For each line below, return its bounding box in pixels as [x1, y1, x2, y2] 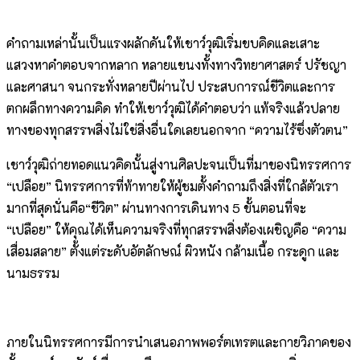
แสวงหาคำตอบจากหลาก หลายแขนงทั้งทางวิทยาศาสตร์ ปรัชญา [6, 56, 346, 74]
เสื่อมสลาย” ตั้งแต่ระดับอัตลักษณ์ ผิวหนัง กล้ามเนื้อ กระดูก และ [6, 243, 339, 260]
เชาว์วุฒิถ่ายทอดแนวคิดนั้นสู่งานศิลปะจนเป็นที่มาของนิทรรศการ [6, 156, 351, 174]
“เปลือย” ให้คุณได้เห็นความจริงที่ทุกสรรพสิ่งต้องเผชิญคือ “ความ [6, 221, 346, 239]
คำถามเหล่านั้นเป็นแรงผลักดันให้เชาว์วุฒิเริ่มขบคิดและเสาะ [6, 35, 320, 52]
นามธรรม [6, 264, 59, 282]
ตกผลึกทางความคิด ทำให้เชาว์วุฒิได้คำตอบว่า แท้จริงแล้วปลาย [6, 100, 340, 117]
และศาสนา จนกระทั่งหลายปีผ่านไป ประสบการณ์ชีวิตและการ [6, 78, 335, 96]
